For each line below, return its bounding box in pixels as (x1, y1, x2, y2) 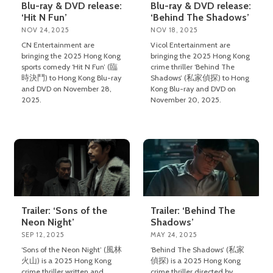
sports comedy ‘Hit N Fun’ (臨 (21, 62, 118, 71)
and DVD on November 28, (21, 83, 112, 93)
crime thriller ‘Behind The (151, 62, 235, 71)
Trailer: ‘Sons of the (21, 205, 108, 217)
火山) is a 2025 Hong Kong (21, 256, 112, 266)
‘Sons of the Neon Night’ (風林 (21, 245, 122, 255)
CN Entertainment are (21, 40, 95, 49)
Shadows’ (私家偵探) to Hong (151, 73, 250, 82)
